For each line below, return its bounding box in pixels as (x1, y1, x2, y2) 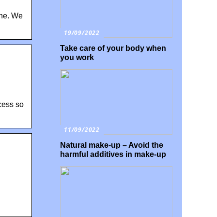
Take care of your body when (60, 44, 166, 52)
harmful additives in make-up (60, 150, 166, 158)
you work (60, 53, 94, 62)
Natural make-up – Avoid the (60, 141, 163, 149)
